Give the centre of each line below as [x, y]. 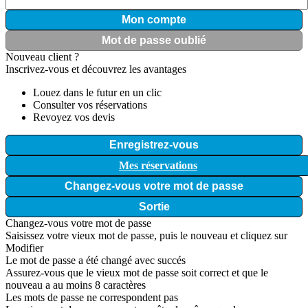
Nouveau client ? [42, 57]
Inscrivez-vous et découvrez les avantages [96, 69]
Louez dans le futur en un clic [97, 93]
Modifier [24, 248]
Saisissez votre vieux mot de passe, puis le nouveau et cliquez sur [146, 236]
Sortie [154, 207]
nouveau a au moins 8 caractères [76, 285]
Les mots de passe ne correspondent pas [92, 298]
